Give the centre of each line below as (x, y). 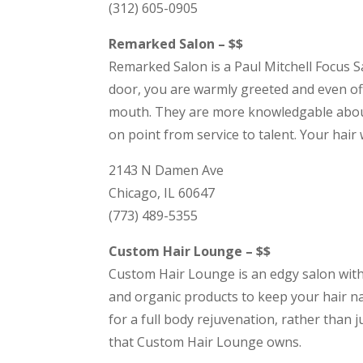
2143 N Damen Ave (167, 171)
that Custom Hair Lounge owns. (205, 342)
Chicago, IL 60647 (162, 193)
